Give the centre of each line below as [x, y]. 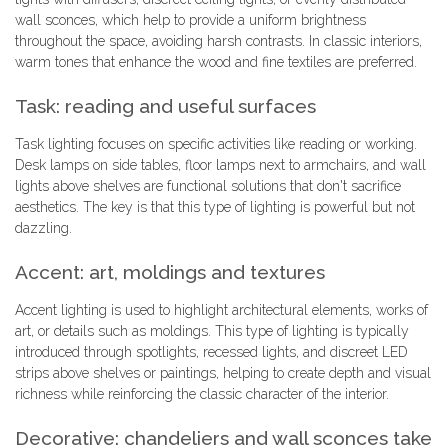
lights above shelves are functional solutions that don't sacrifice [208, 186]
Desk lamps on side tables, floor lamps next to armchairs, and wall [220, 165]
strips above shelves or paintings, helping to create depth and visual [223, 373]
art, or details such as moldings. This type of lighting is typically [212, 331]
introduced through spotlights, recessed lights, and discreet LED [211, 352]
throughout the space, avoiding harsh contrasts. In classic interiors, [218, 41]
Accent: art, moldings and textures [170, 272]
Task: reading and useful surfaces [165, 106]
